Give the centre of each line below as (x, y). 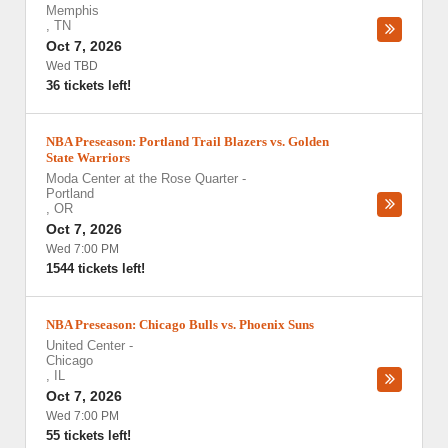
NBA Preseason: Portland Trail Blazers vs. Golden (187, 141)
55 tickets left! (88, 435)
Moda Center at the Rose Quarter (142, 178)
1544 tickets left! (95, 268)
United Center (85, 345)
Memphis (72, 10)
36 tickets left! (88, 85)
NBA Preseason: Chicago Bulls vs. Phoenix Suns (180, 324)
